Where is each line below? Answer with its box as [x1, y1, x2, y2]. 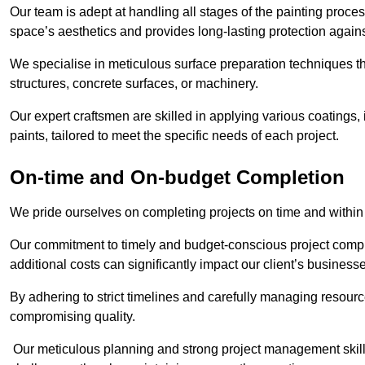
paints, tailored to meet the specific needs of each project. [10, 129, 339, 143]
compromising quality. [10, 310, 135, 324]
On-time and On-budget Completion [10, 166, 345, 189]
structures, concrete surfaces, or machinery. [10, 77, 262, 91]
